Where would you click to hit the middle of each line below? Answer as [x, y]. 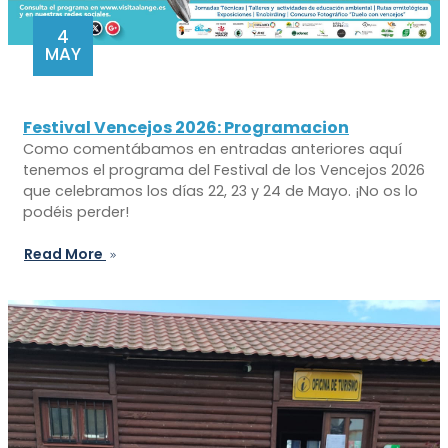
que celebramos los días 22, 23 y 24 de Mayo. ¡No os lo [220, 191]
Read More [65, 254]
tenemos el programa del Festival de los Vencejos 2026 [224, 170]
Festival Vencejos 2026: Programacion [186, 128]
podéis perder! [76, 212]
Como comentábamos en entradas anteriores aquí [212, 149]
